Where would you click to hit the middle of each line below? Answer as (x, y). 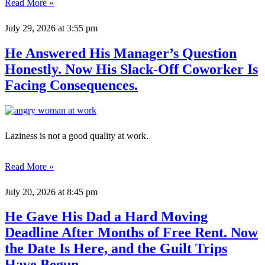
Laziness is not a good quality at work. (77, 135)
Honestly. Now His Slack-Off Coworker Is (131, 69)
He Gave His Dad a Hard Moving (106, 217)
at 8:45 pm (77, 192)
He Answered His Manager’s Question (121, 53)
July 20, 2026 (30, 192)
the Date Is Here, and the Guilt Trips (116, 249)
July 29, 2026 (30, 28)
